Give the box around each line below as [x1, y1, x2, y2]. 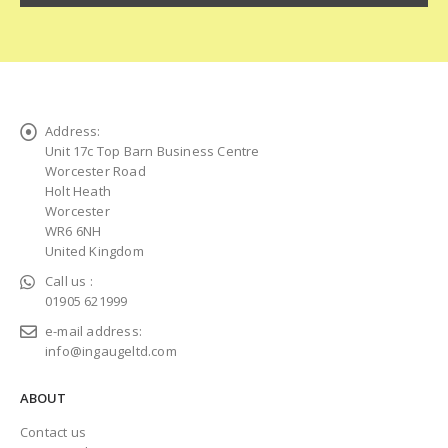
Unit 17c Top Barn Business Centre [45, 141, 260, 160]
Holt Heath [45, 181, 111, 200]
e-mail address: [45, 321, 142, 340]
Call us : [45, 271, 93, 290]
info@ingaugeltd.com [45, 341, 177, 360]
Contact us [20, 422, 86, 441]
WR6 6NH [45, 221, 102, 240]
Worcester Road [45, 161, 146, 180]
